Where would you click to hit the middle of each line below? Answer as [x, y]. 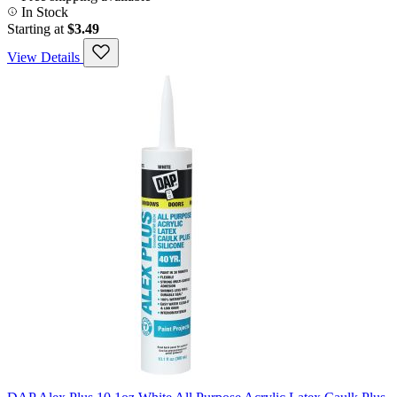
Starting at [35, 29]
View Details [43, 58]
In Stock [43, 12]
